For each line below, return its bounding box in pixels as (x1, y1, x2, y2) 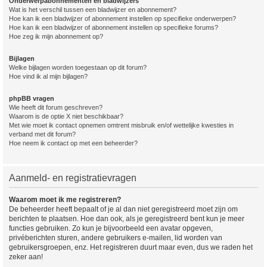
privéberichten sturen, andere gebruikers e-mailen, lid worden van (9, 234, 222, 242)
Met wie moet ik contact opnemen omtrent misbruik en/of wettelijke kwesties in (9, 122, 234, 129)
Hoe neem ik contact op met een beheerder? (9, 139, 138, 147)
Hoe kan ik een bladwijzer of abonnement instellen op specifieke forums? (9, 24, 218, 31)
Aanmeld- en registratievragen (9, 173, 136, 183)
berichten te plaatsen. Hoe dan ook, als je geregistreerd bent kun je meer (9, 215, 244, 223)
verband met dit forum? (9, 131, 76, 138)
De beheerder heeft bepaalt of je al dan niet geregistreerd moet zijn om (9, 205, 238, 213)
